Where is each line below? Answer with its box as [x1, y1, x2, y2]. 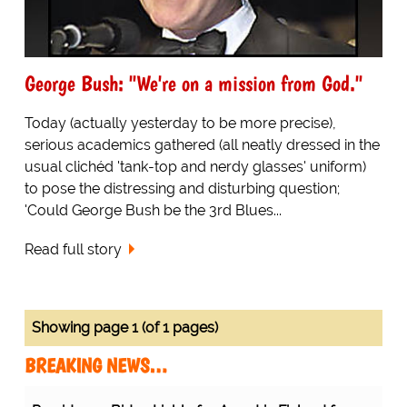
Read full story [24, 240, 122, 258]
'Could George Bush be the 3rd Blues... [24, 201, 282, 219]
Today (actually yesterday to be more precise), [24, 114, 336, 132]
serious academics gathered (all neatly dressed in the [24, 135, 380, 154]
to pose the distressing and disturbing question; [24, 179, 340, 197]
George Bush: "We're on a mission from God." [24, 69, 362, 96]
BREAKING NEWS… [24, 352, 167, 378]
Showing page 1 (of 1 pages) [31, 318, 218, 336]
